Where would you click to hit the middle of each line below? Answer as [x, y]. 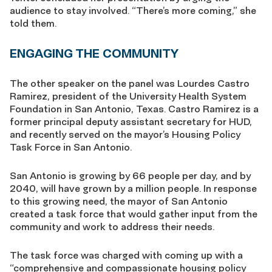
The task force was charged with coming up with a [126, 255]
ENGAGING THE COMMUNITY [94, 53]
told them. [33, 23]
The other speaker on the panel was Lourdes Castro [130, 83]
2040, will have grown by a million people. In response [133, 188]
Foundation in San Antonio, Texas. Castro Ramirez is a [134, 109]
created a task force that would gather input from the [134, 214]
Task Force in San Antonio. [71, 147]
